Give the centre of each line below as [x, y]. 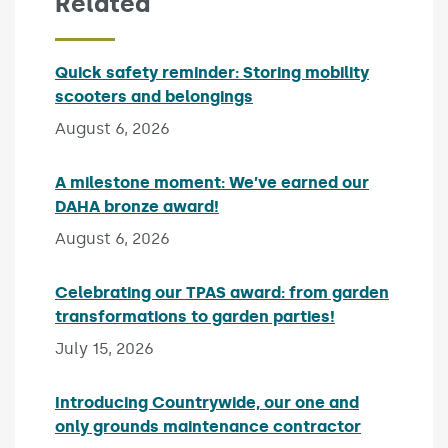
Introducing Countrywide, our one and [207, 402]
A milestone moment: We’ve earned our [212, 182]
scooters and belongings [154, 96]
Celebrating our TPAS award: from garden [222, 292]
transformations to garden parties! [195, 316]
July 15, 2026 [104, 348]
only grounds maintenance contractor [208, 426]
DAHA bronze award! [137, 206]
